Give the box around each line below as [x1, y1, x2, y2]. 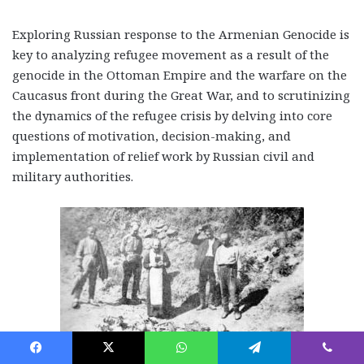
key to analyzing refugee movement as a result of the [12, 45, 329, 63]
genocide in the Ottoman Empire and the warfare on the [12, 66, 347, 83]
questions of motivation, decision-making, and [12, 127, 291, 144]
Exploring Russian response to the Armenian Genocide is [12, 25, 349, 42]
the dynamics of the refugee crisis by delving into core [12, 106, 332, 123]
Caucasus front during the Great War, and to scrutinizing [12, 86, 350, 103]
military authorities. [12, 167, 133, 184]
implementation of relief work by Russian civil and [12, 147, 314, 164]
